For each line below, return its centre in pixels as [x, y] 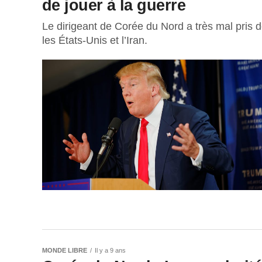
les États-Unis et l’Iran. [95, 40]
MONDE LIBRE [65, 250]
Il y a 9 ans [110, 250]
